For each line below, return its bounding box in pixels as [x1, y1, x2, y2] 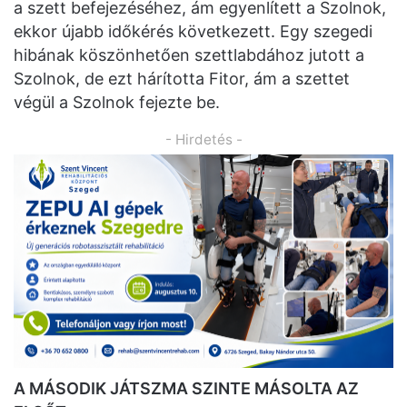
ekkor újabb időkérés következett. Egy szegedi [14, 21, 372, 41]
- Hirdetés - [164, 130, 243, 148]
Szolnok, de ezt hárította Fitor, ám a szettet [14, 68, 350, 88]
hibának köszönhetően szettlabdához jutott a [14, 45, 364, 65]
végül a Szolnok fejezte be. [14, 92, 220, 112]
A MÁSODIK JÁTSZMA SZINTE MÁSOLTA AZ [14, 379, 359, 399]
